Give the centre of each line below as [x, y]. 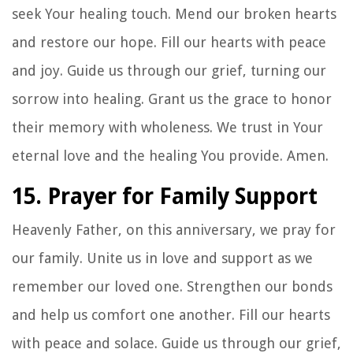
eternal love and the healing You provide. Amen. [170, 155]
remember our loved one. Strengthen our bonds [172, 286]
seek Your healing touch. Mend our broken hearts [174, 13]
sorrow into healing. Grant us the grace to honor [172, 98]
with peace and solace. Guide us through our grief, [176, 343]
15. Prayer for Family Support [165, 196]
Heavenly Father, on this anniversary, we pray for [174, 229]
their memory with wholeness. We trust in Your [167, 127]
